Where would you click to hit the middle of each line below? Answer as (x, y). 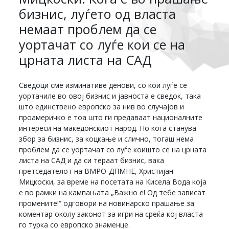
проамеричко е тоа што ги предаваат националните (111, 117)
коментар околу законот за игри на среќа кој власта (111, 214)
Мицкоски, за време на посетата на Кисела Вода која (113, 181)
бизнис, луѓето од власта (98, 14)
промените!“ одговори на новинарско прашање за (107, 203)
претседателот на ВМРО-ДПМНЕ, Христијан (96, 171)
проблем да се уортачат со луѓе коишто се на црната (113, 149)
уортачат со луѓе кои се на (102, 44)
